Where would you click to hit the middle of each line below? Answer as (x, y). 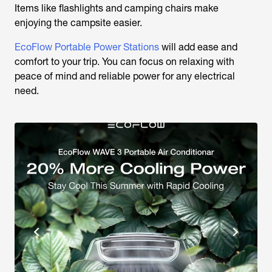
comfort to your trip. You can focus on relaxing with (124, 62)
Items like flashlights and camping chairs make (117, 8)
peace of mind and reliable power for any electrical (125, 76)
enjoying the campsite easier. (78, 23)
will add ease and (198, 47)
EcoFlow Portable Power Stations (87, 47)
